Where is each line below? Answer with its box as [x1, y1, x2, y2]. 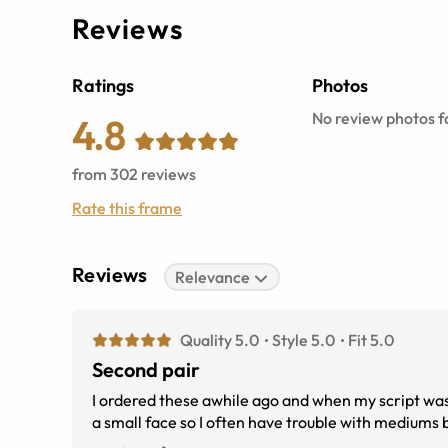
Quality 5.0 [180, 330, 259, 350]
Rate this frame [72, 198, 182, 218]
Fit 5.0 [348, 330, 394, 350]
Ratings [72, 74, 134, 97]
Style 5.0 [272, 330, 335, 350]
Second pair [92, 357, 200, 382]
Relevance [175, 267, 251, 287]
